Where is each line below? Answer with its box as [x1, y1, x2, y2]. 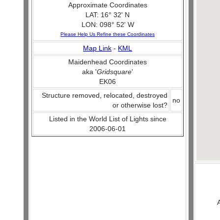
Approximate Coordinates [68, 1, 147, 9]
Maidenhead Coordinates [68, 58, 147, 66]
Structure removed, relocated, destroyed [42, 91, 168, 99]
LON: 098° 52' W [81, 21, 134, 28]
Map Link [83, 44, 112, 52]
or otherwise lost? [112, 101, 168, 109]
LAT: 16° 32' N [85, 11, 130, 19]
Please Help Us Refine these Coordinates [60, 31, 155, 37]
